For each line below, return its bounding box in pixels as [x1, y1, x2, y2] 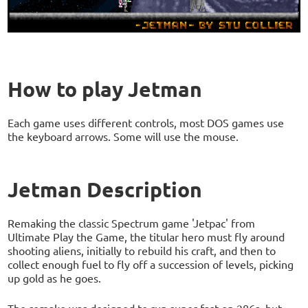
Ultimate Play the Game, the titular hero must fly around [8, 229, 285, 243]
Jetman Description [8, 176, 203, 202]
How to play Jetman [8, 76, 203, 102]
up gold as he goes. [8, 270, 102, 285]
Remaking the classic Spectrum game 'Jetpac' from [8, 215, 256, 230]
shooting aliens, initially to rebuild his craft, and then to [8, 243, 276, 257]
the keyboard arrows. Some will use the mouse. [8, 129, 239, 143]
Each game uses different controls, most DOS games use [8, 115, 285, 129]
